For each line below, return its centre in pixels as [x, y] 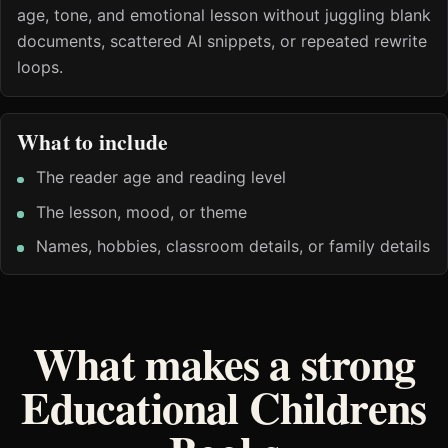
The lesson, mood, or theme [142, 211]
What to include [93, 142]
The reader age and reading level [161, 177]
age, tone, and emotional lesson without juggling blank [224, 15]
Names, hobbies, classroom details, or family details [233, 246]
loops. [40, 67]
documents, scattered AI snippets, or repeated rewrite [222, 41]
